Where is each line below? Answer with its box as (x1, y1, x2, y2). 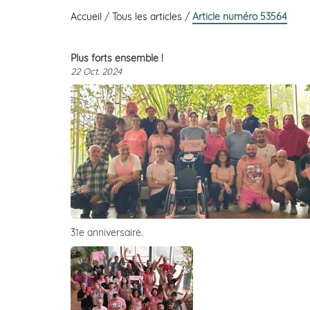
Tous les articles (112, 10, 185, 23)
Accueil (71, 10, 104, 23)
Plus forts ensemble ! (71, 52, 163, 64)
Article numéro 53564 (192, 10, 287, 23)
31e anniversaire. (71, 226, 143, 239)
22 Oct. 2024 (71, 66, 122, 77)
